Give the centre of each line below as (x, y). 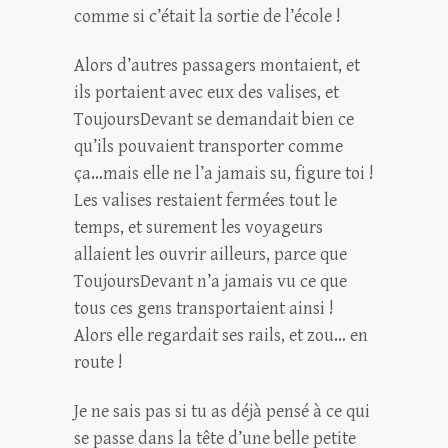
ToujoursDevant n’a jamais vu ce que (210, 281)
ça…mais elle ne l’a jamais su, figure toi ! (224, 173)
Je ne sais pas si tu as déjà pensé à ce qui (222, 411)
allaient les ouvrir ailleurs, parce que (210, 254)
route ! (98, 362)
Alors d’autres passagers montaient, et (217, 65)
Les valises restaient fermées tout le (205, 200)
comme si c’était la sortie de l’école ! (207, 16)
